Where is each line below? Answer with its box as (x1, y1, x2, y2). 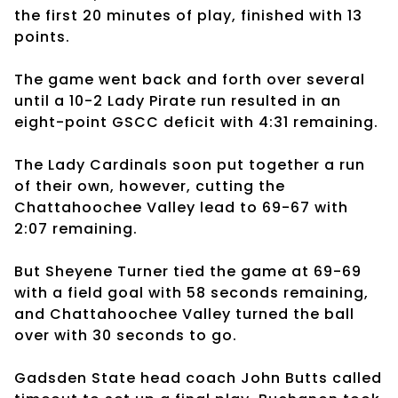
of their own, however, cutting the (14, 175, 285, 196)
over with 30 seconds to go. (14, 324, 237, 346)
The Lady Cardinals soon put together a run (14, 154, 365, 175)
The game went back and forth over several (14, 68, 365, 90)
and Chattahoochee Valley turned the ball (14, 303, 354, 324)
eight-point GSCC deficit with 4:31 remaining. (14, 111, 383, 132)
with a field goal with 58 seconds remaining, (14, 282, 369, 303)
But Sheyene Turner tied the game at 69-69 (14, 260, 362, 282)
